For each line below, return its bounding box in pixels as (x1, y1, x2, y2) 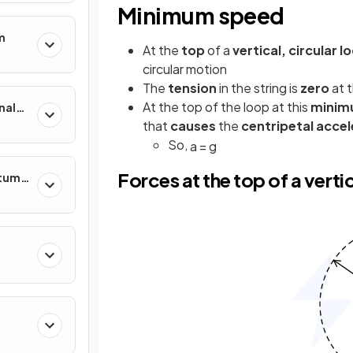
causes (170, 117, 218, 135)
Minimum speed (117, 2, 284, 30)
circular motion (143, 61, 227, 78)
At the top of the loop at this (143, 98, 310, 116)
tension (168, 80, 217, 97)
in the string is (217, 80, 300, 97)
